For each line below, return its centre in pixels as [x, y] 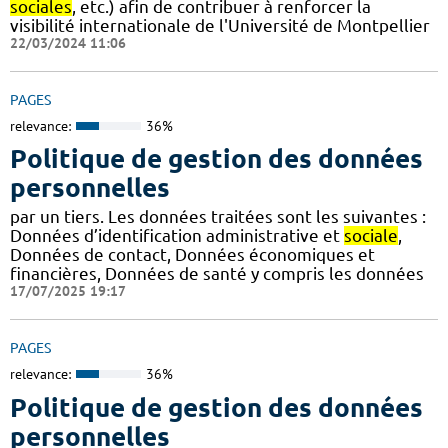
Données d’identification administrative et [177, 236]
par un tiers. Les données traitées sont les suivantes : [218, 217]
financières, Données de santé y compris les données [217, 274]
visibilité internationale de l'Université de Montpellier [220, 25]
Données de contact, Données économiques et [192, 255]
